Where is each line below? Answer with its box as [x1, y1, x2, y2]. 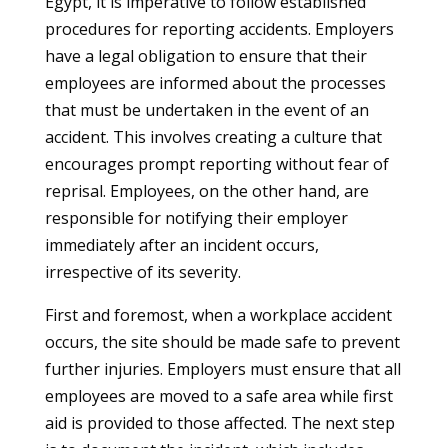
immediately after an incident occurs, [44, 234, 319, 256]
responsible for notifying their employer [44, 207, 348, 229]
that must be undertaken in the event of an [44, 99, 369, 121]
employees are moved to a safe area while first [44, 385, 393, 407]
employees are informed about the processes [44, 72, 386, 94]
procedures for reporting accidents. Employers [44, 18, 394, 40]
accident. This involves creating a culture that [44, 126, 382, 148]
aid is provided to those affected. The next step [44, 412, 395, 434]
